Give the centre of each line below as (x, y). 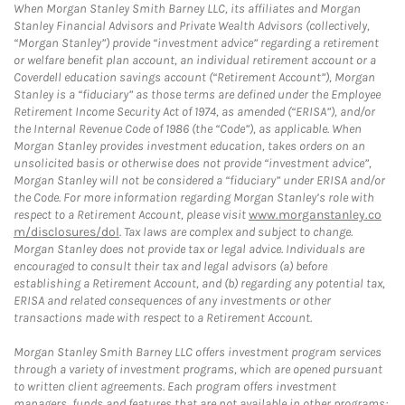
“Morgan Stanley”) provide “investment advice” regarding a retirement (196, 43)
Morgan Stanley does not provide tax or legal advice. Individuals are (189, 249)
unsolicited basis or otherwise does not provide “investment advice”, (193, 163)
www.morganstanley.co (315, 215)
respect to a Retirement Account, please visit (131, 215)
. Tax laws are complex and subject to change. (236, 232)
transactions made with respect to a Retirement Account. (163, 318)
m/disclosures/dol (66, 232)
